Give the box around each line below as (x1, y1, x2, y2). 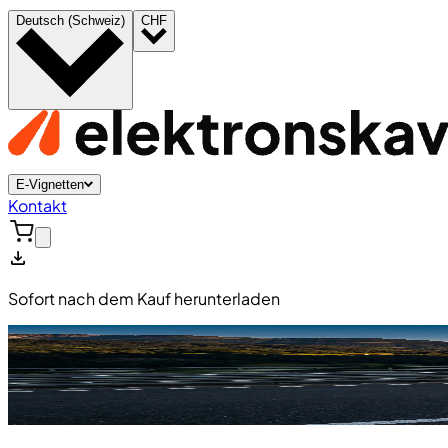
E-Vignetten (16, 177, 84, 193)
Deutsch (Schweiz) (16, 13, 125, 28)
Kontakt (8, 195, 67, 217)
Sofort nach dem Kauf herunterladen (8, 288, 280, 310)
